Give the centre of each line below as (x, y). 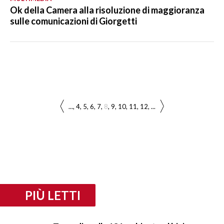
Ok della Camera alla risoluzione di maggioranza (107, 10)
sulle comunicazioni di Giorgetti (73, 21)
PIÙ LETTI (53, 195)
